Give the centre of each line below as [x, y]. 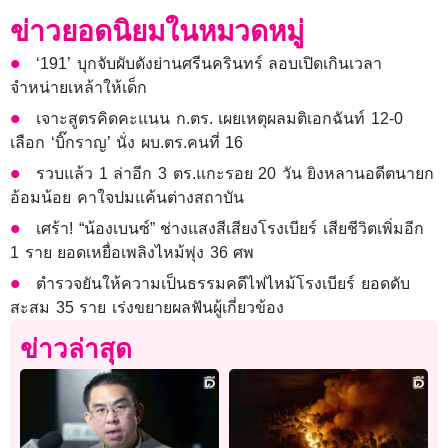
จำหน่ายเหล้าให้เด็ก [78, 88]
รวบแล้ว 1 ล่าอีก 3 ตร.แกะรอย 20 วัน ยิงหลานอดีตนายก [235, 174]
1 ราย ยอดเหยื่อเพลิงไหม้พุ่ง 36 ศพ [132, 253]
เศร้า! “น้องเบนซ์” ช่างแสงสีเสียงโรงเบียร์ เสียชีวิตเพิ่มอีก [230, 229]
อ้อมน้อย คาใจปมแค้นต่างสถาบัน [127, 198]
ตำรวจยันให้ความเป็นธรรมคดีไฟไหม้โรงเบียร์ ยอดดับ [223, 284]
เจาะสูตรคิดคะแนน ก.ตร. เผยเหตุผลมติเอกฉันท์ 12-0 [220, 119]
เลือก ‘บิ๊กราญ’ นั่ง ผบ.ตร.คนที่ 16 [127, 143]
